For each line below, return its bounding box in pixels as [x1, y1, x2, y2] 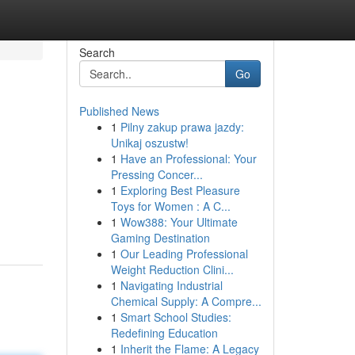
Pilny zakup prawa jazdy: [120, 119, 244, 135]
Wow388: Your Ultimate [120, 214, 238, 230]
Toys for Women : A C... [110, 198, 231, 214]
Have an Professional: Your [120, 151, 257, 166]
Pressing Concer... [110, 166, 203, 182]
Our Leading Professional [120, 246, 248, 261]
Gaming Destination [110, 230, 210, 246]
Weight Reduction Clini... [110, 261, 234, 277]
